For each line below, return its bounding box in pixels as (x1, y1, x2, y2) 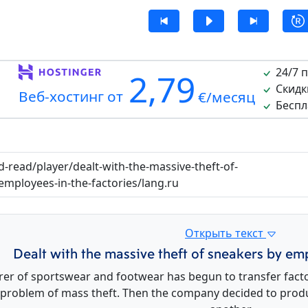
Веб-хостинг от (19, 87, 123, 107)
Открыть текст (185, 225, 266, 241)
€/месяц (198, 87, 255, 107)
